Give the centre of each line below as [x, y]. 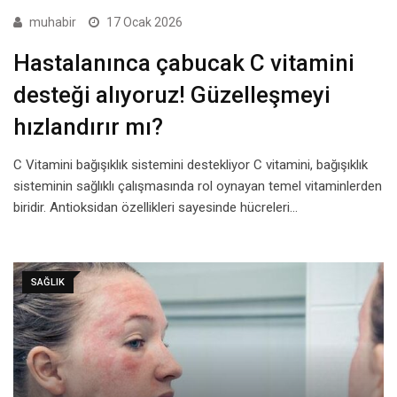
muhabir [53, 22]
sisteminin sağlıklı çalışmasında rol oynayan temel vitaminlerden [198, 186]
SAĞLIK [48, 282]
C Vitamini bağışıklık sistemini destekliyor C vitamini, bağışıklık [191, 164]
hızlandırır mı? [88, 126]
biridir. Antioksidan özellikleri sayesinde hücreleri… [156, 207]
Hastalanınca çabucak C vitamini [184, 62]
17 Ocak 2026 [144, 22]
